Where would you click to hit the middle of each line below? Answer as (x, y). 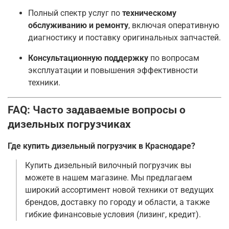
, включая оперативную (174, 26)
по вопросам (174, 58)
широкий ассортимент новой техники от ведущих (119, 190)
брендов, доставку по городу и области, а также (117, 202)
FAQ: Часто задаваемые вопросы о (97, 110)
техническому (149, 13)
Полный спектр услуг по (75, 13)
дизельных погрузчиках (69, 124)
